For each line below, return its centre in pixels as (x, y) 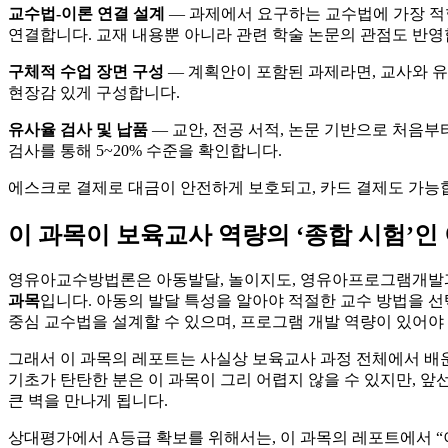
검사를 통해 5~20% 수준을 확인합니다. (145, 150)
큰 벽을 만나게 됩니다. (88, 401)
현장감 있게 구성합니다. (94, 92)
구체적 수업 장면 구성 (86, 71)
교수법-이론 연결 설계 (86, 13)
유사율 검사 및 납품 (78, 129)
